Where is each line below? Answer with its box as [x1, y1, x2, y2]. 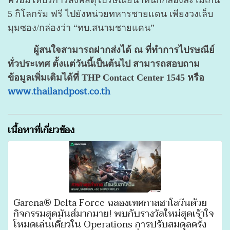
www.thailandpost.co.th [8, 83, 110, 99]
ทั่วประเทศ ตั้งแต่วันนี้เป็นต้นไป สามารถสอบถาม [8, 58, 200, 69]
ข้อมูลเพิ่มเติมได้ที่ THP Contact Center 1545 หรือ [8, 72, 204, 83]
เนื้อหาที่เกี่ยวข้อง [8, 122, 74, 138]
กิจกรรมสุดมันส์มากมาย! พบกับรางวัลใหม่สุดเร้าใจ [13, 205, 214, 222]
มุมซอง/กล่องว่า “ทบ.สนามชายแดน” [8, 22, 155, 33]
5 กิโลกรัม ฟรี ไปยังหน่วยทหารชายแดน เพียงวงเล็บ [8, 8, 213, 19]
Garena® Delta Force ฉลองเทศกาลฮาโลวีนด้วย [13, 195, 207, 211]
